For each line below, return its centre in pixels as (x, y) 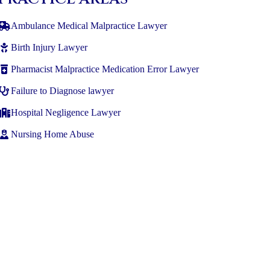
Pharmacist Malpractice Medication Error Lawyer (105, 69)
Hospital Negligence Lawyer (65, 112)
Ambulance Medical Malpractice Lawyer (89, 26)
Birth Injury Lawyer (49, 47)
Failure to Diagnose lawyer (62, 91)
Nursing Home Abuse (52, 134)
